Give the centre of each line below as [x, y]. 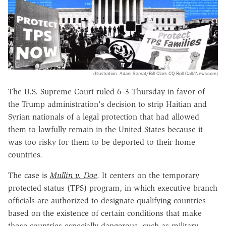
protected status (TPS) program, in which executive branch [113, 188]
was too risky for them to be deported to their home [102, 142]
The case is [29, 175]
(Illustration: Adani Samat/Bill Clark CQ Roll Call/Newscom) [156, 73]
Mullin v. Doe [73, 175]
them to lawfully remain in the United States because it [105, 129]
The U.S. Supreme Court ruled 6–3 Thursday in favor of [106, 91]
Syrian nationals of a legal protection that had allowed [104, 117]
